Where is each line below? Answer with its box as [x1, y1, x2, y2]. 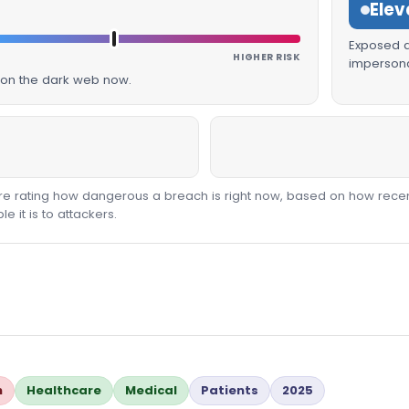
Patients [201, 381, 258, 399]
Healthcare [26, 381, 101, 399]
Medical [125, 381, 177, 399]
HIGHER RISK [233, 49, 301, 64]
